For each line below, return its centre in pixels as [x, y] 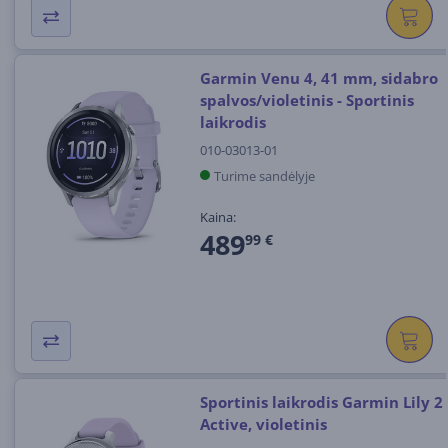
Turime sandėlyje [264, 175]
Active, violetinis [263, 424]
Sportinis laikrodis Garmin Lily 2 [321, 402]
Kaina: [217, 216]
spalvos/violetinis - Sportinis [306, 100]
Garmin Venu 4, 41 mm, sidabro [318, 78]
